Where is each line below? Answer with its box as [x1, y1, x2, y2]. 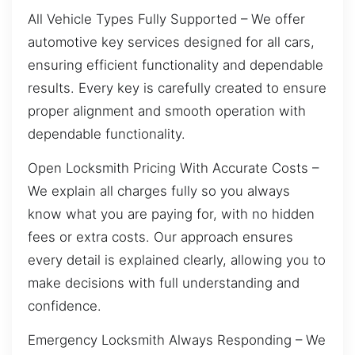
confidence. [28, 297, 101, 314]
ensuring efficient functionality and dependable [28, 56, 323, 73]
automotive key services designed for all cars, [28, 33, 315, 50]
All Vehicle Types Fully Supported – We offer [28, 10, 305, 27]
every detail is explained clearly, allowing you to [28, 251, 326, 268]
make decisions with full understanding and [28, 274, 300, 291]
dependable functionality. [28, 125, 185, 142]
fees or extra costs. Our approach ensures [28, 228, 293, 245]
